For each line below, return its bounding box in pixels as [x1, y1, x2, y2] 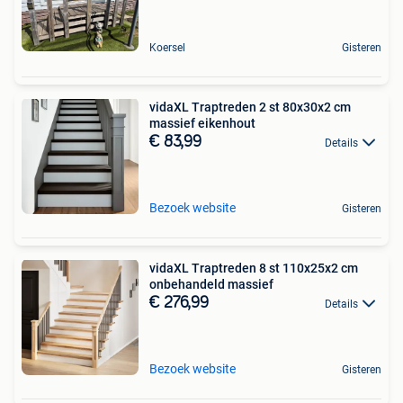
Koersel [149, 40, 185, 54]
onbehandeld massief [149, 276, 273, 291]
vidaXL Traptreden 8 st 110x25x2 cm [149, 260, 358, 275]
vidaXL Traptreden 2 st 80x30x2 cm [149, 99, 351, 114]
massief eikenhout [149, 115, 255, 130]
